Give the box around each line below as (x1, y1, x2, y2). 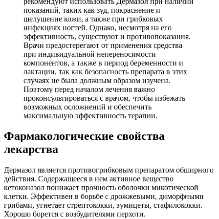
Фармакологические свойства (4, 130, 165, 143)
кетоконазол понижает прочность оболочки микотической (4, 183, 198, 192)
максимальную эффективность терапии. (23, 111, 157, 120)
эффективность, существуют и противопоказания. (23, 32, 191, 41)
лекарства (4, 143, 58, 156)
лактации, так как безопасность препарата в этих (23, 67, 187, 76)
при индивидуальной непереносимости (23, 49, 156, 58)
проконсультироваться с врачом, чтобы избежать (23, 93, 185, 102)
